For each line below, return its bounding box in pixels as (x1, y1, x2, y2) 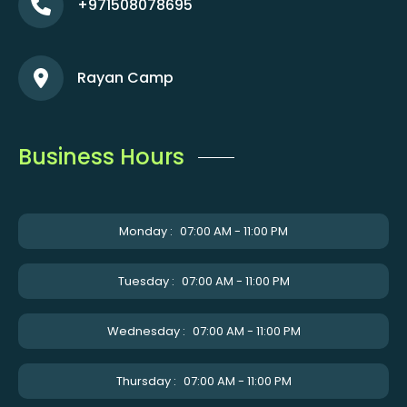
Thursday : (115, 372, 176, 390)
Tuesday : (117, 273, 174, 290)
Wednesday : (106, 323, 185, 340)
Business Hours (18, 142, 184, 172)
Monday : (119, 223, 173, 240)
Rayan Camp (77, 67, 174, 88)
